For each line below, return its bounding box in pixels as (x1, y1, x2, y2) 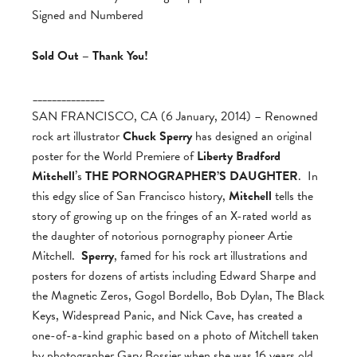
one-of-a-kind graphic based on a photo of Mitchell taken (32, 326, 319, 346)
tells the (272, 186, 313, 206)
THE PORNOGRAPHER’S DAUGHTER (85, 167, 298, 186)
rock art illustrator (32, 127, 123, 147)
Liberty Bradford (197, 147, 280, 167)
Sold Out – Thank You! (32, 46, 148, 66)
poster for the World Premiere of (32, 147, 197, 167)
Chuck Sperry (123, 127, 192, 147)
